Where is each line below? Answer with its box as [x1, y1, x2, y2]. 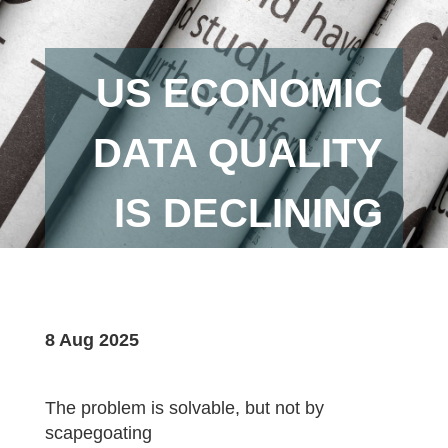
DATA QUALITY [93, 131, 384, 175]
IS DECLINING [114, 191, 384, 235]
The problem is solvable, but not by [44, 398, 324, 418]
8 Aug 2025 [44, 330, 139, 350]
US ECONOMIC [96, 71, 384, 115]
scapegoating [44, 423, 152, 443]
